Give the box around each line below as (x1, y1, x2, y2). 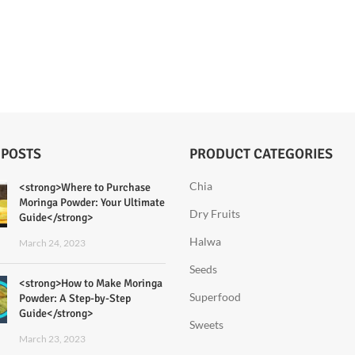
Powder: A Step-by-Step (18, 291, 131, 305)
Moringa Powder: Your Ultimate (18, 195, 165, 209)
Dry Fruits (189, 206, 240, 220)
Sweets (189, 317, 223, 331)
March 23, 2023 (18, 332, 86, 345)
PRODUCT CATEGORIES (189, 144, 333, 162)
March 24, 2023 (18, 236, 86, 249)
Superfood (189, 289, 241, 303)
